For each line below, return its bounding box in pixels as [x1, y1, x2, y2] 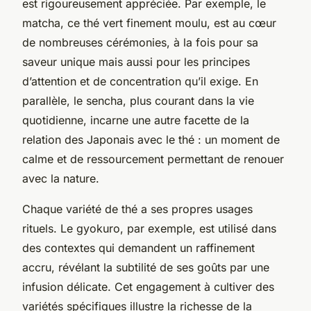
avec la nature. [22, 171, 99, 185]
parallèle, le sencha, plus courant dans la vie [22, 93, 254, 108]
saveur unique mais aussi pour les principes [22, 54, 250, 69]
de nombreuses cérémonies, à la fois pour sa [22, 35, 258, 49]
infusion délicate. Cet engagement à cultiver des [22, 279, 274, 294]
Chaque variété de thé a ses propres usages [22, 201, 253, 216]
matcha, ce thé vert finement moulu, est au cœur [22, 15, 276, 30]
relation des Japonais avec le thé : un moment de [22, 132, 280, 146]
